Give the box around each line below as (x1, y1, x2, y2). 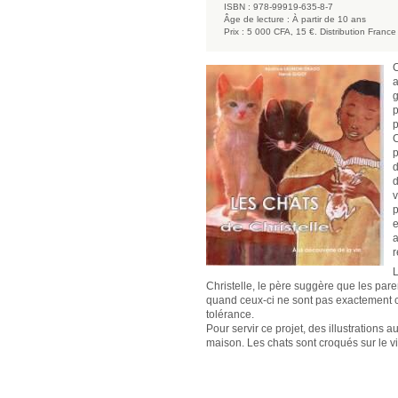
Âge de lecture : (224, 13, 290, 24)
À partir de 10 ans (292, 13, 366, 24)
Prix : (224, 26, 244, 36)
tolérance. (206, 307, 254, 321)
